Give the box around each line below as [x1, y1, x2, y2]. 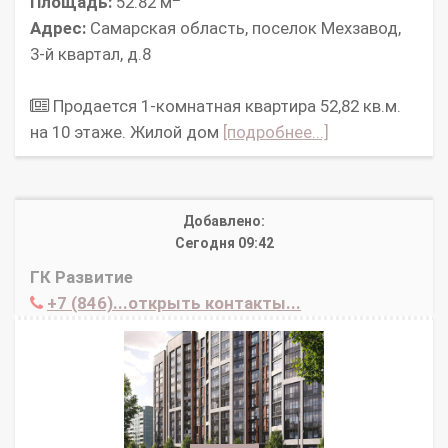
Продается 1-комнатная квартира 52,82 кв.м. [49, 96, 401, 117]
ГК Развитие [30, 267, 133, 288]
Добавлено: [183, 213, 265, 230]
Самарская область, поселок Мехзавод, [86, 18, 401, 39]
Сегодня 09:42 [174, 235, 274, 252]
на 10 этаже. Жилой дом [30, 122, 223, 143]
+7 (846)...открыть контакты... [47, 293, 301, 314]
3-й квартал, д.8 [30, 44, 151, 65]
